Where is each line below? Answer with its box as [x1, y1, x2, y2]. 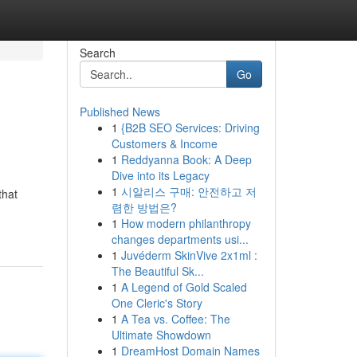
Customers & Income [111, 135, 218, 151]
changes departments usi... [111, 231, 249, 247]
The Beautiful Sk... [111, 263, 204, 279]
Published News [79, 104, 160, 120]
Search [79, 45, 116, 61]
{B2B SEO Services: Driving [120, 120, 260, 135]
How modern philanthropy [120, 215, 251, 231]
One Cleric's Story [111, 295, 202, 311]
